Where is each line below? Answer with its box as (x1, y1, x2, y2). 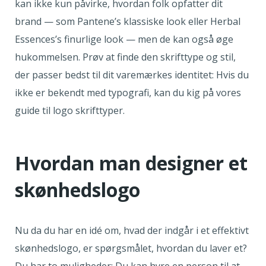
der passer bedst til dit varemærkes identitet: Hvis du (15, 68, 249, 82)
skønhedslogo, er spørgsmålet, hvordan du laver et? (15, 242, 247, 255)
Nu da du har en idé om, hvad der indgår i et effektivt (15, 224, 249, 237)
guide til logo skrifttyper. (15, 104, 127, 118)
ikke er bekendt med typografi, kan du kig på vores (15, 86, 241, 100)
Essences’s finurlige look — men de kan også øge (15, 33, 233, 46)
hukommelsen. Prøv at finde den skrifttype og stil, (15, 50, 236, 64)
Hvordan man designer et (15, 150, 248, 176)
